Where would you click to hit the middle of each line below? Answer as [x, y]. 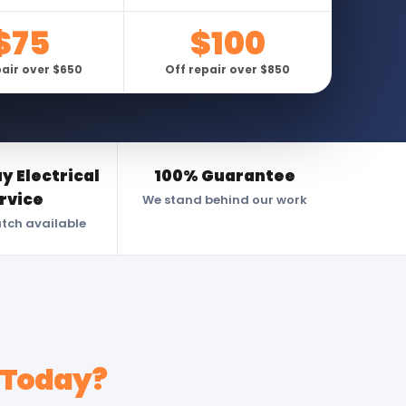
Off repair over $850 [228, 69]
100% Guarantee [225, 176]
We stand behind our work [225, 200]
